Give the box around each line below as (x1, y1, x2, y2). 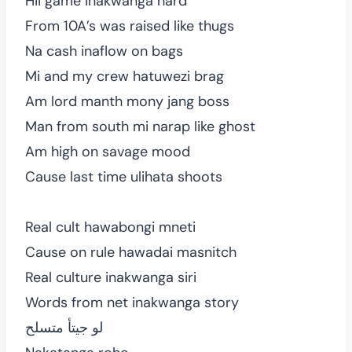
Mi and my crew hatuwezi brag (25, 66, 224, 86)
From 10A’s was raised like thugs (25, 16, 234, 35)
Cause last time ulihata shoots (25, 167, 222, 186)
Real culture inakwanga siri (25, 267, 196, 287)
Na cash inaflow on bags (25, 41, 183, 60)
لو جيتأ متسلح (25, 317, 103, 337)
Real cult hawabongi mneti (25, 217, 196, 236)
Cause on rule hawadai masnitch (25, 242, 236, 262)
